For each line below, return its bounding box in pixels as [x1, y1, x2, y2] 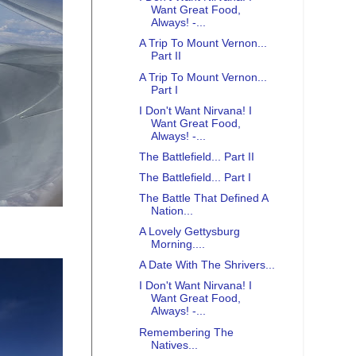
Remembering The [138, 326, 234, 339]
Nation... [150, 205, 193, 218]
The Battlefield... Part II [138, 150, 254, 163]
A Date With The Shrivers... [138, 259, 275, 272]
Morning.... [150, 238, 205, 251]
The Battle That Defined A [138, 192, 268, 205]
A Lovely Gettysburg [138, 226, 240, 238]
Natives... [150, 339, 198, 351]
